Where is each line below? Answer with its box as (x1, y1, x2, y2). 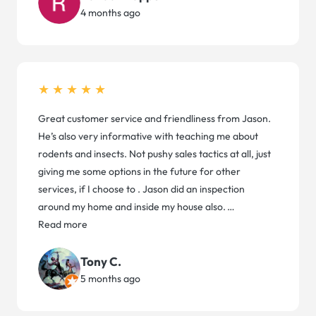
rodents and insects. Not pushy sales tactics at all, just (38, 147, 271, 161)
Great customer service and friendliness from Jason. (38, 112, 271, 126)
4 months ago (80, 6, 140, 19)
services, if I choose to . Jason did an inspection (38, 183, 245, 196)
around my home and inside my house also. (38, 200, 226, 214)
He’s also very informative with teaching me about (38, 130, 258, 143)
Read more (38, 218, 87, 231)
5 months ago (80, 272, 140, 285)
